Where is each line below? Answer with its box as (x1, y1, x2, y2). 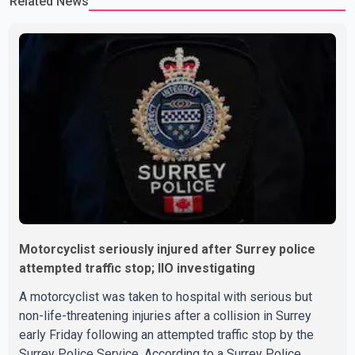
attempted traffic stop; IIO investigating (19, 261, 255, 277)
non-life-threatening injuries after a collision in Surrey (19, 308, 311, 324)
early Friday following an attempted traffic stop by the (19, 327, 314, 343)
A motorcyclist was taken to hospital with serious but (19, 289, 312, 305)
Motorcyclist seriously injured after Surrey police (19, 242, 315, 258)
